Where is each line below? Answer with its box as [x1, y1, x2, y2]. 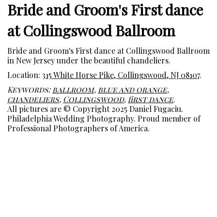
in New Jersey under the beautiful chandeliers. [7, 55, 170, 66]
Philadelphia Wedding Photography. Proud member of [7, 113, 201, 124]
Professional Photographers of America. [7, 123, 150, 134]
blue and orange [98, 84, 167, 95]
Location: [7, 70, 42, 80]
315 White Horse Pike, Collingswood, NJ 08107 [42, 70, 200, 80]
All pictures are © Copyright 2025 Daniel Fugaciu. [7, 104, 183, 114]
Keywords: [7, 84, 52, 95]
